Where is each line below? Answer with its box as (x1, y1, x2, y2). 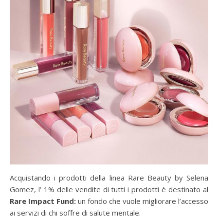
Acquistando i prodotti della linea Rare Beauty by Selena (10, 173, 208, 183)
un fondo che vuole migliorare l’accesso (78, 196, 208, 206)
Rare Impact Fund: (10, 196, 78, 206)
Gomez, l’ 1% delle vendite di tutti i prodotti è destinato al (10, 184, 208, 195)
